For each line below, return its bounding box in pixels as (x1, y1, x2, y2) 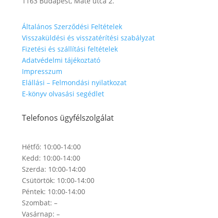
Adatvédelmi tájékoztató (21, 55, 100, 65)
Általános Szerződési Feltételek (21, 22, 122, 31)
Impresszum (21, 67, 62, 76)
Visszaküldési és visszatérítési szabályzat (21, 33, 155, 42)
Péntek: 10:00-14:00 (21, 187, 85, 196)
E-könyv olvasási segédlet (21, 89, 104, 98)
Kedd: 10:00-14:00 (21, 153, 80, 163)
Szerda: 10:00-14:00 (21, 164, 86, 174)
